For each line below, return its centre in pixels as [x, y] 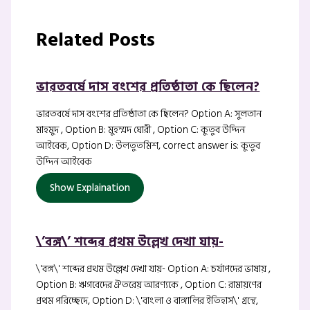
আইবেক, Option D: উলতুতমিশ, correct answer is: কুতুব [148, 146]
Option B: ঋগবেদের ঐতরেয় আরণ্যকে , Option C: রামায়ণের [149, 285]
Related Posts [96, 39]
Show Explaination [90, 188]
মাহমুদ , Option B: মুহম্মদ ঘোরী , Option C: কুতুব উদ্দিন [141, 130]
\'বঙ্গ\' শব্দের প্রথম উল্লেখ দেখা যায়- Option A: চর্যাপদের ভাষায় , [154, 269]
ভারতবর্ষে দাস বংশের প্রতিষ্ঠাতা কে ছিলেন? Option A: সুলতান [149, 114]
